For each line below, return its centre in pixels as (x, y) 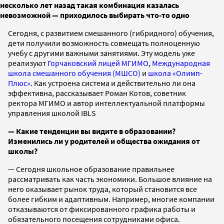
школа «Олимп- (175, 73)
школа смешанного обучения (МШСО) (74, 73)
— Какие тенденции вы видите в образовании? (92, 131)
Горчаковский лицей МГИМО (98, 63)
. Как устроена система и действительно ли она (113, 83)
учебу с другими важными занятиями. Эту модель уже (101, 53)
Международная (181, 63)
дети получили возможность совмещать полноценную (104, 43)
